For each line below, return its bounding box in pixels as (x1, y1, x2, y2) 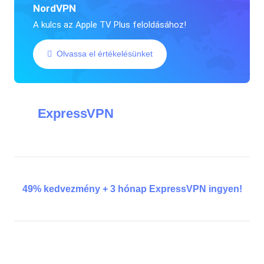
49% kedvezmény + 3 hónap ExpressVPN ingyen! (22, 183, 242, 194)
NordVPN (32, 2, 76, 14)
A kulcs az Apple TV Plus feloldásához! (32, 19, 186, 30)
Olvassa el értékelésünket (56, 49, 153, 59)
